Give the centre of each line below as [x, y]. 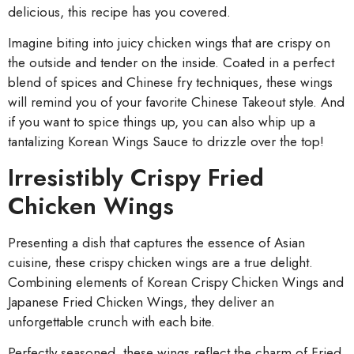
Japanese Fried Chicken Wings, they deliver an [141, 301]
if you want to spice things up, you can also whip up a [162, 122]
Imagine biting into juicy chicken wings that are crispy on [169, 43]
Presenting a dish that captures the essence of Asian [156, 242]
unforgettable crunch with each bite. [111, 321]
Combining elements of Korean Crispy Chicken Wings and [176, 282]
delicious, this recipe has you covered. [119, 12]
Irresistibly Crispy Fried [136, 177]
